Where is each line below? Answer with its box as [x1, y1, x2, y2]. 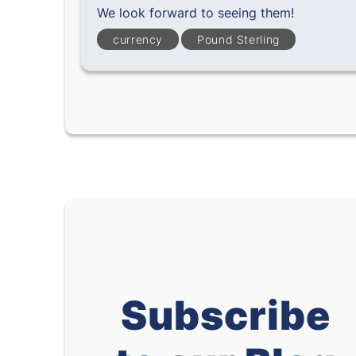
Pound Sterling [197, 33, 280, 47]
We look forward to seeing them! [97, 5, 294, 21]
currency [113, 33, 164, 47]
